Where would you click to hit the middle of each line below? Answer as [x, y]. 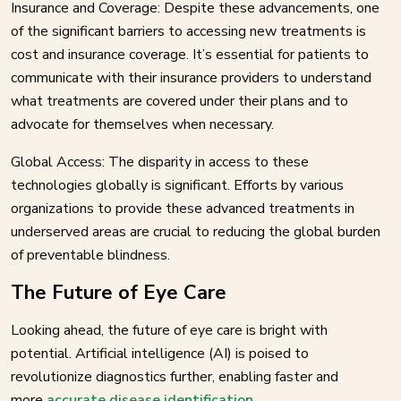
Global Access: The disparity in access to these [160, 162]
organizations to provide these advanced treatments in [183, 208]
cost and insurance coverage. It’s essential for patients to [190, 54]
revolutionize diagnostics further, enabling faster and [175, 376]
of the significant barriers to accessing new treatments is [188, 31]
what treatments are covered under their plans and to [179, 101]
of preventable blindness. [90, 255]
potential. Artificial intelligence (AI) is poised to [160, 353]
